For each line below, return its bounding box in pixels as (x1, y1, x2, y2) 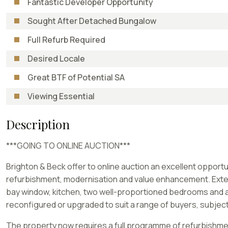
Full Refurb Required (27, 34, 105, 45)
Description (6, 116, 70, 132)
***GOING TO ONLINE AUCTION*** (6, 139, 130, 151)
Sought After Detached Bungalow (27, 15, 156, 26)
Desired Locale (27, 52, 85, 64)
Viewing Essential (27, 90, 95, 102)
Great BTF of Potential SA (27, 71, 125, 83)
